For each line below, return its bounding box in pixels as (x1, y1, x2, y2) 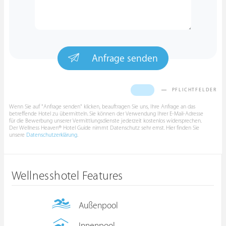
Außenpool (78, 201, 118, 211)
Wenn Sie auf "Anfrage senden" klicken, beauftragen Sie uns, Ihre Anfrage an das (9, 103, 195, 110)
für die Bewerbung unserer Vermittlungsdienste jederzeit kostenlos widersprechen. (9, 118, 202, 124)
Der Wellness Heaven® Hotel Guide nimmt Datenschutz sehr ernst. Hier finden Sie (9, 125, 199, 131)
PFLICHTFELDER (169, 87, 217, 93)
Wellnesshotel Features (12, 169, 123, 183)
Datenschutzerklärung (26, 132, 77, 138)
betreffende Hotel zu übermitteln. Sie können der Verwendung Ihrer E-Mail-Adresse (9, 110, 203, 117)
